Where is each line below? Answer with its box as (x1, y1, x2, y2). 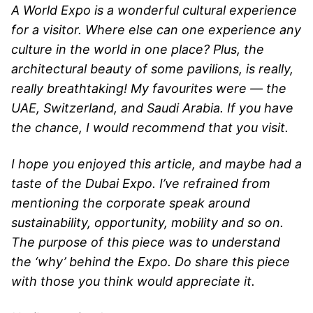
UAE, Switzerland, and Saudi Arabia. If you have (11, 100, 293, 115)
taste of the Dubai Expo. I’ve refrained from (11, 175, 270, 191)
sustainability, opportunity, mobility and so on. (11, 214, 284, 230)
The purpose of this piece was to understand (11, 234, 280, 249)
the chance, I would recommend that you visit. (11, 119, 289, 135)
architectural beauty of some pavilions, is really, (11, 61, 293, 76)
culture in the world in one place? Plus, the (11, 41, 264, 57)
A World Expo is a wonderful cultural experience (11, 2, 297, 17)
